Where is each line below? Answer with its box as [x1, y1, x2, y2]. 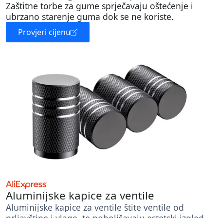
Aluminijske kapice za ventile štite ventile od [6, 201, 184, 214]
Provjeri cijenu [18, 27, 71, 38]
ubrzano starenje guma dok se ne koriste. [6, 11, 174, 23]
